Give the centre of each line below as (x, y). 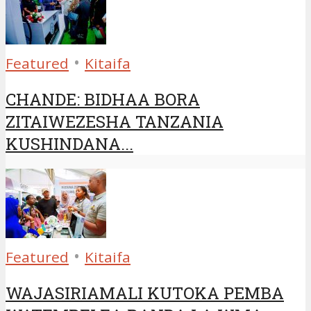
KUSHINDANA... (69, 144)
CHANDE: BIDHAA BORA (103, 100)
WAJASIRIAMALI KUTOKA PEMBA (145, 293)
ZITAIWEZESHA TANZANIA (115, 122)
